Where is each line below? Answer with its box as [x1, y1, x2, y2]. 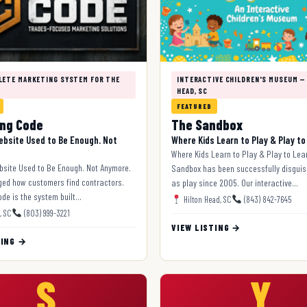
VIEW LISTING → [171, 221, 241, 233]
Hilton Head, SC [181, 193, 232, 205]
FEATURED [177, 101, 212, 110]
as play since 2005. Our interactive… [171, 176, 298, 188]
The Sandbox [171, 116, 243, 133]
